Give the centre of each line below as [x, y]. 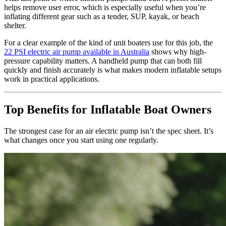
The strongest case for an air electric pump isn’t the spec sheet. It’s [109, 131]
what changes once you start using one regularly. [81, 140]
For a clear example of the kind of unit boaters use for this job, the [108, 43]
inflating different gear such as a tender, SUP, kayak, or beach [102, 17]
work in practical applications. [52, 79]
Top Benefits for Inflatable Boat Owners [108, 110]
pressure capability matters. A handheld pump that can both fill [103, 61]
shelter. [15, 26]
